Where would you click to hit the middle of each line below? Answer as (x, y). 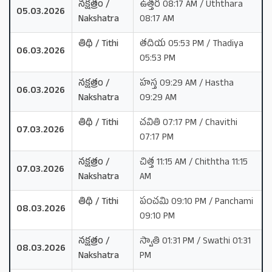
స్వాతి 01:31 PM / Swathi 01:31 (195, 242)
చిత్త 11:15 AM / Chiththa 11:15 (194, 163)
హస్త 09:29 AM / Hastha (187, 84)
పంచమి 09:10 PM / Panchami (196, 202)
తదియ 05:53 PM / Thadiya (192, 44)
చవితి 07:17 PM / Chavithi (189, 123)
